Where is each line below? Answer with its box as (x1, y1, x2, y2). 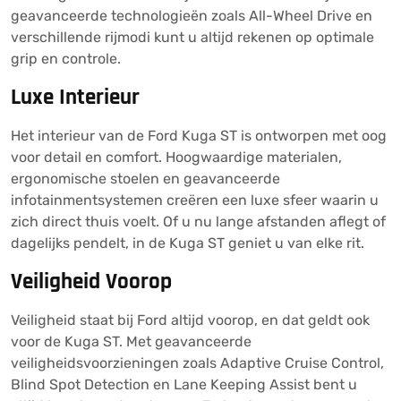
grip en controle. (11, 50, 121, 67)
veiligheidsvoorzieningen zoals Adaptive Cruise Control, (11, 354, 384, 371)
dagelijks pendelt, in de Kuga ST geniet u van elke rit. (11, 235, 364, 252)
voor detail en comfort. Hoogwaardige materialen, (11, 149, 342, 166)
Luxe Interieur (11, 83, 140, 112)
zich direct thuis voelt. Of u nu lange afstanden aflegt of (11, 213, 386, 230)
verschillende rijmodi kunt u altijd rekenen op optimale (11, 29, 374, 46)
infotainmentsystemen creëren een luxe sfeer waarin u (11, 192, 379, 209)
